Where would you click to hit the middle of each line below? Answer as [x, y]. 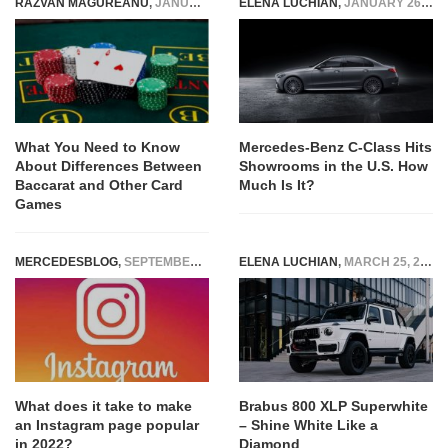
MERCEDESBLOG [66, 262]
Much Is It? [277, 185]
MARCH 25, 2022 [382, 262]
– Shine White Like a [308, 425]
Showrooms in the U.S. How [333, 166]
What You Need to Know [97, 147]
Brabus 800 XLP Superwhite [333, 406]
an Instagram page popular [107, 425]
